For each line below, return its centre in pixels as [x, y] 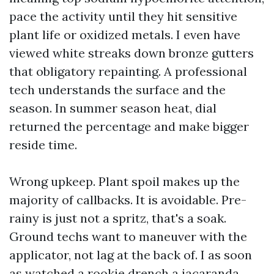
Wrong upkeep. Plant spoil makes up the [124, 181]
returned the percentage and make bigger [129, 126]
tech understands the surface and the [117, 90]
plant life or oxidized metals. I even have [125, 35]
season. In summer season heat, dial [113, 108]
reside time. [43, 145]
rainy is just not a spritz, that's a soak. [118, 218]
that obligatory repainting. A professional [128, 71]
